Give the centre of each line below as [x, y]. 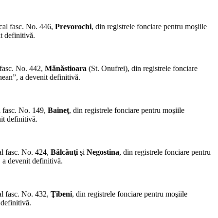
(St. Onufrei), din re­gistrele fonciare [142, 69]
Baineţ [58, 110]
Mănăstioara [66, 69]
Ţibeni [61, 194]
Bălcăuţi [64, 152]
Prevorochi [73, 27]
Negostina [103, 152]
